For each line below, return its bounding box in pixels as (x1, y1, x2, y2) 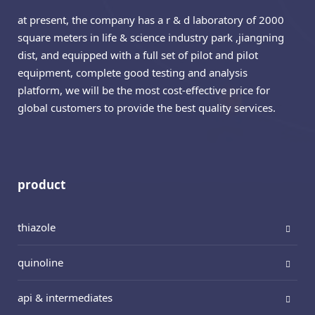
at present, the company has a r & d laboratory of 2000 (18, 12, 284, 27)
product (18, 176, 65, 193)
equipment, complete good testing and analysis (18, 65, 247, 79)
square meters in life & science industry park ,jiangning (18, 30, 284, 44)
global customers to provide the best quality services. (18, 100, 276, 115)
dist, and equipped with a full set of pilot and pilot (18, 47, 258, 62)
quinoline (18, 255, 63, 269)
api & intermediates (18, 290, 112, 304)
